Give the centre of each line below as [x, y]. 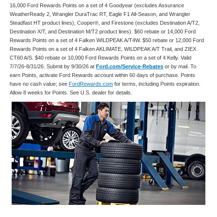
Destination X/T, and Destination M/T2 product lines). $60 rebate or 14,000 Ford [103, 32]
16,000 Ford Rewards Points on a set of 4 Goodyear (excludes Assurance [97, 6]
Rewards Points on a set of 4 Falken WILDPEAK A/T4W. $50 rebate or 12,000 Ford [107, 40]
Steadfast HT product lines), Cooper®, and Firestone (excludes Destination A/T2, [105, 23]
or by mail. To [180, 67]
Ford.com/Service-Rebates [130, 67]
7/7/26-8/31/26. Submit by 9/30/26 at [53, 67]
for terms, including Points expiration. [157, 84]
